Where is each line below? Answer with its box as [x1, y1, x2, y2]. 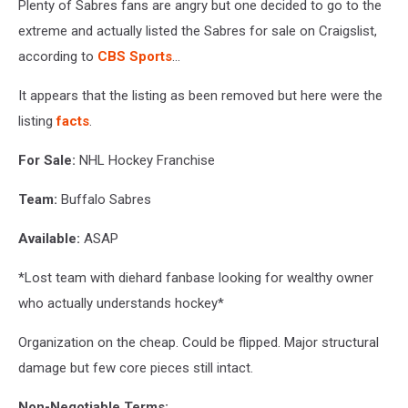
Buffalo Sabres [57, 190, 151, 208]
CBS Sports [97, 47, 172, 65]
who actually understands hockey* [18, 294, 224, 311]
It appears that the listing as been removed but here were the [18, 87, 382, 104]
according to [18, 47, 97, 65]
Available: [18, 229, 80, 247]
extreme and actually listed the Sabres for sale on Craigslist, [18, 22, 377, 39]
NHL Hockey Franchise [76, 151, 215, 168]
